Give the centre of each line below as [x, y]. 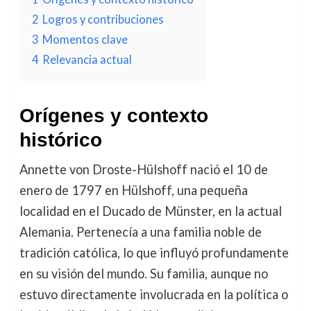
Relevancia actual [87, 59]
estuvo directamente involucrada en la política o [153, 294]
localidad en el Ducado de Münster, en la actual [150, 211]
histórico [60, 140]
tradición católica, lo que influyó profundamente [154, 253]
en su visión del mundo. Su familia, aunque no [143, 274]
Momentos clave [85, 39]
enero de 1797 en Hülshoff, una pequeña [133, 190]
